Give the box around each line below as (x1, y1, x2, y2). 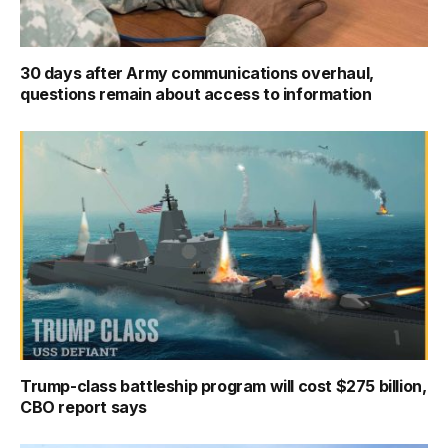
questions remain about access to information (20, 83, 372, 104)
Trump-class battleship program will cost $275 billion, (20, 376, 427, 397)
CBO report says (20, 397, 147, 418)
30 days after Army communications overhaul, (20, 62, 374, 83)
